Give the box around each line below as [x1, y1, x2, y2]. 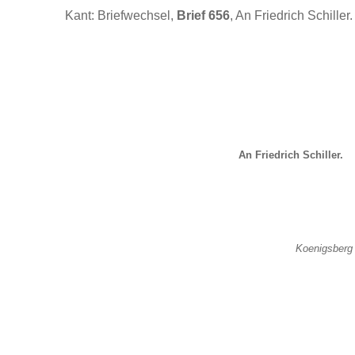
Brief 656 [177, 9, 230, 22]
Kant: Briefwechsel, [65, 9, 177, 22]
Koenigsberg [296, 242, 353, 254]
